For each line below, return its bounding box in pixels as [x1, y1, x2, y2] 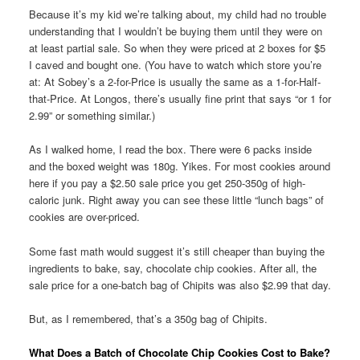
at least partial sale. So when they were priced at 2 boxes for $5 [28, 40, 325, 56]
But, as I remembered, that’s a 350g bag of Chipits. [28, 310, 268, 326]
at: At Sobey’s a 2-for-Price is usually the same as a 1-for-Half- [28, 74, 321, 90]
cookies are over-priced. [28, 209, 140, 225]
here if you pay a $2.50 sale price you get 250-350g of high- [28, 175, 305, 191]
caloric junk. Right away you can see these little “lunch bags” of [28, 192, 324, 208]
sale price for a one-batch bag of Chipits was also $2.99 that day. [28, 276, 331, 292]
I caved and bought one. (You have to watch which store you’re [28, 57, 321, 73]
